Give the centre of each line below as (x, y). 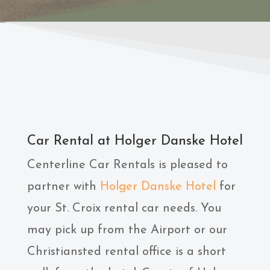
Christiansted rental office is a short (126, 252)
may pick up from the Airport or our (127, 230)
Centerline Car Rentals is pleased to (127, 165)
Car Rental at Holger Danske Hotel (135, 141)
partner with (63, 187)
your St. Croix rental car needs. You (124, 209)
